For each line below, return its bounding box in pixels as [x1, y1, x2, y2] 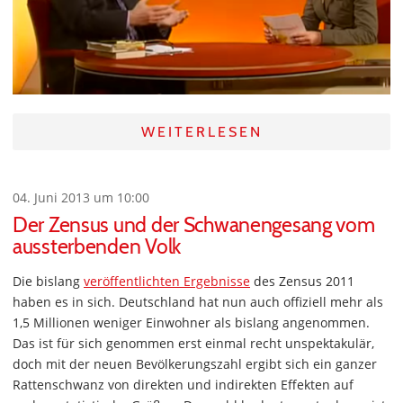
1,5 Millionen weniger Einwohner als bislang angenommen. [13, 314, 370, 332]
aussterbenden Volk [13, 234, 181, 260]
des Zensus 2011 [250, 273, 354, 291]
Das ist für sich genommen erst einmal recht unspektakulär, [13, 335, 374, 353]
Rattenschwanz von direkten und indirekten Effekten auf [13, 376, 354, 394]
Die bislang [13, 273, 84, 291]
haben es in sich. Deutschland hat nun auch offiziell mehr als [13, 293, 383, 311]
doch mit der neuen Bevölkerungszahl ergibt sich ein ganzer [13, 355, 377, 373]
